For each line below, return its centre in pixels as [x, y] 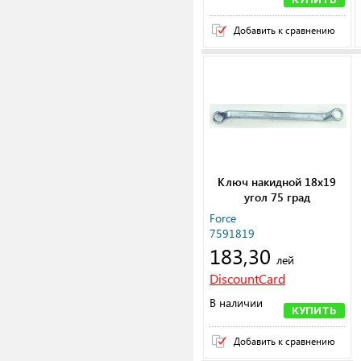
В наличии [236, 303]
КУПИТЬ [314, 311]
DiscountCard [247, 279]
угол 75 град [277, 197]
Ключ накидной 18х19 [277, 182]
